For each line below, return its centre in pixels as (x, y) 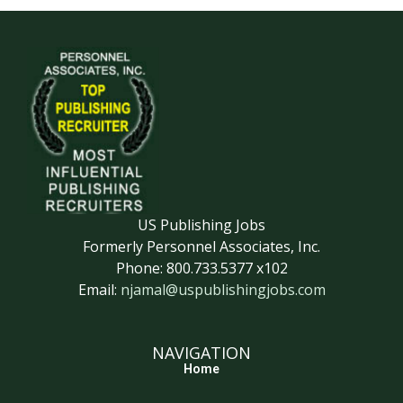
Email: (99, 290)
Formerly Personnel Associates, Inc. (201, 247)
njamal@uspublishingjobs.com (223, 290)
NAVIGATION (201, 352)
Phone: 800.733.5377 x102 (201, 269)
